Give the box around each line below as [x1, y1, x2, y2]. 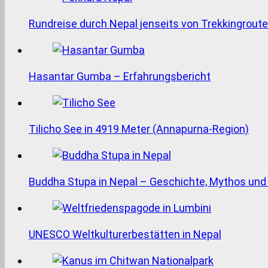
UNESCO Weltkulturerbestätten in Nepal [29, 227, 221, 240]
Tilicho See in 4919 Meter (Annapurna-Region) [29, 122, 249, 135]
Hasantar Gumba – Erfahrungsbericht [29, 69, 211, 83]
